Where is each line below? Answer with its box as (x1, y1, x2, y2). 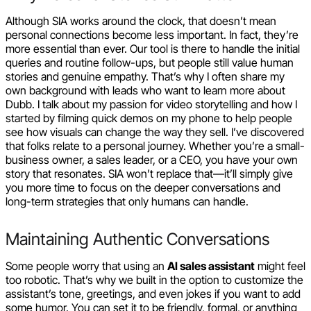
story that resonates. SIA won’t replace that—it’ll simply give (6, 166, 293, 180)
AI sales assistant (167, 258, 255, 273)
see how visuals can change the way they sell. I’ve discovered (6, 124, 304, 139)
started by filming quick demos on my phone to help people (6, 110, 292, 125)
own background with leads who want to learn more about (6, 83, 285, 97)
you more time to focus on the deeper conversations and (6, 180, 280, 194)
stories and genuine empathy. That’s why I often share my (6, 69, 285, 83)
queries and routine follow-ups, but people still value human (6, 55, 294, 69)
